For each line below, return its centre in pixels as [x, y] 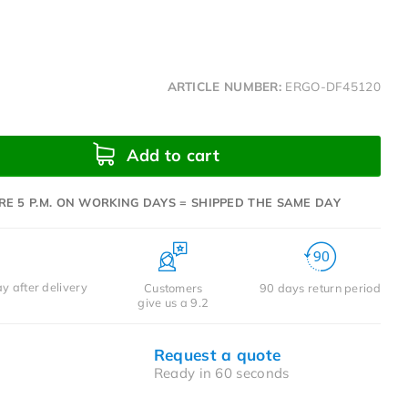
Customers [173, 287]
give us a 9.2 [173, 302]
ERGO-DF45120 [333, 86]
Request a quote [217, 354]
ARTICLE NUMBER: [224, 86]
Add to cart [170, 155]
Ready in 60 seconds [221, 372]
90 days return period [320, 287]
